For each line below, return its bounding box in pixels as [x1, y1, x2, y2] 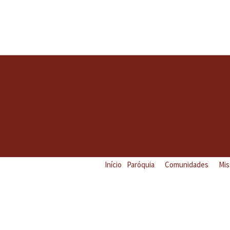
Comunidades [165, 160, 209, 170]
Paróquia [127, 160, 155, 170]
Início [105, 160, 122, 170]
